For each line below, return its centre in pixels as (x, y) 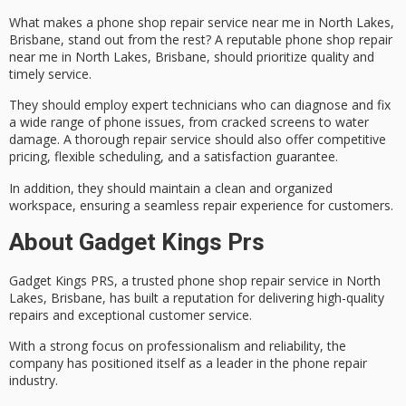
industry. (34, 381)
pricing (28, 157)
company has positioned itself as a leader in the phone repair (188, 363)
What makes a (53, 22)
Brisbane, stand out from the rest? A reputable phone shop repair (201, 39)
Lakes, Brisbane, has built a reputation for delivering (163, 297)
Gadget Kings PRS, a (71, 280)
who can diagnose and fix (314, 105)
